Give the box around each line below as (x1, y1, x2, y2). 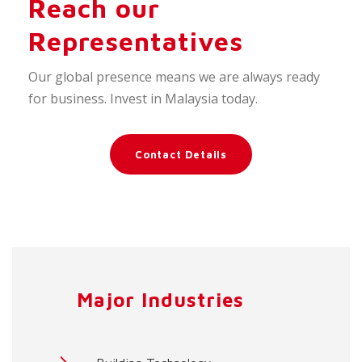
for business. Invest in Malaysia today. (28, 90, 258, 108)
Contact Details (135, 148, 227, 162)
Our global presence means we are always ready (28, 68, 320, 86)
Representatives (28, 26, 243, 57)
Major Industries (77, 288, 244, 312)
